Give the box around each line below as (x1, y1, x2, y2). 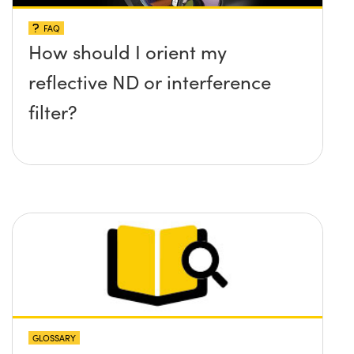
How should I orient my (28, 39, 227, 65)
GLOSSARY (32, 332, 76, 345)
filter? (28, 99, 77, 125)
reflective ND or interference (28, 69, 271, 95)
